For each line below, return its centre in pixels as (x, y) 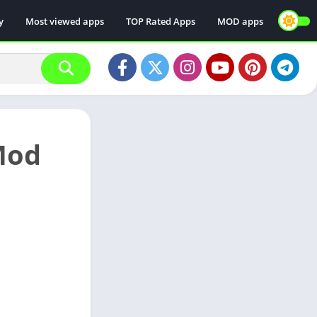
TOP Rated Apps (161, 21)
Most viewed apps (65, 21)
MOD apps (240, 21)
